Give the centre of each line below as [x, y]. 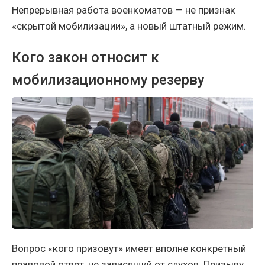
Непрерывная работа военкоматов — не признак [124, 10]
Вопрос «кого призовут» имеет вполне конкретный [129, 249]
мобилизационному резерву [108, 80]
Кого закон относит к [85, 57]
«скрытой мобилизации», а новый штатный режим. [129, 26]
